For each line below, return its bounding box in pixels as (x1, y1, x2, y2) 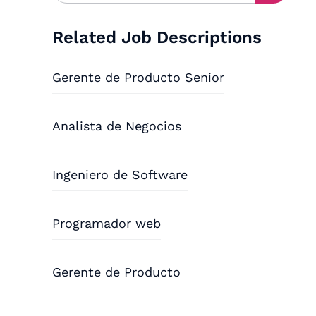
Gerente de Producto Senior (52, 70, 225, 85)
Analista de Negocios (52, 119, 182, 133)
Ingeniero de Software (52, 167, 188, 182)
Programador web (52, 216, 162, 231)
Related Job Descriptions (52, 28, 262, 47)
